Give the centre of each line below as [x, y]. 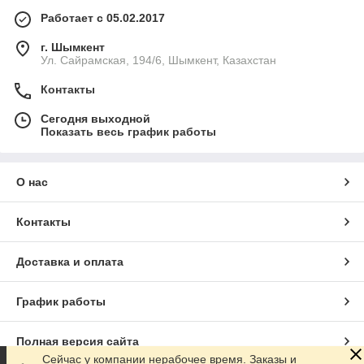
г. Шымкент [73, 48]
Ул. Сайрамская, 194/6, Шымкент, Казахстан [158, 61]
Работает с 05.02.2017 [103, 18]
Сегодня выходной [95, 119]
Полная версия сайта [78, 342]
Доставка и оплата [70, 262]
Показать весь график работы [128, 132]
